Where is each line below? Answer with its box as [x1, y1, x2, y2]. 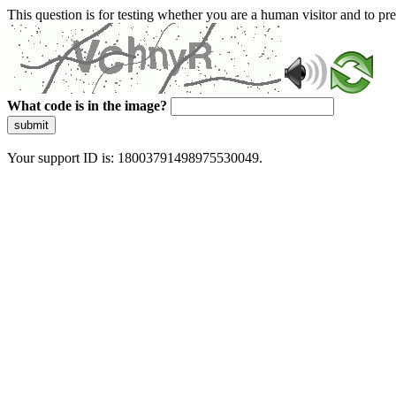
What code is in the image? [7, 98, 167, 113]
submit [14, 118, 49, 132]
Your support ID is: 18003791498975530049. [7, 150, 263, 165]
